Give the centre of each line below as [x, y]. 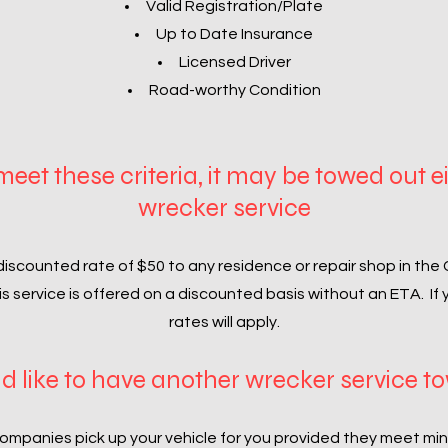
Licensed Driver [234, 62]
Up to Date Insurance [234, 34]
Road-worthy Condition [234, 90]
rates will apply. [224, 322]
